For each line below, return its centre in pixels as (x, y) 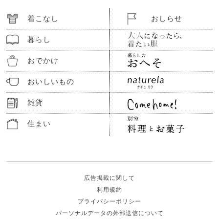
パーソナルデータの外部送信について (109, 213)
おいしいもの (51, 81)
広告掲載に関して (109, 178)
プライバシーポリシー (109, 202)
